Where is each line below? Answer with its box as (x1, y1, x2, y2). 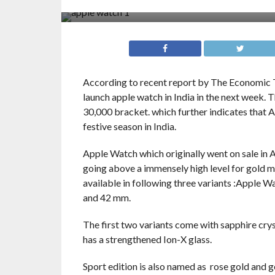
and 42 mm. (82, 192, 131, 203)
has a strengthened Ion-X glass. (82, 233, 212, 245)
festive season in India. (82, 120, 176, 132)
